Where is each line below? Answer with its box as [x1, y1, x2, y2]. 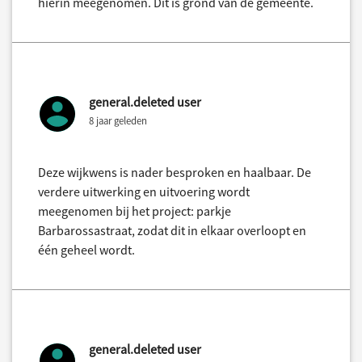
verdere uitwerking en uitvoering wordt [38, 183, 250, 200]
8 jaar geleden [89, 113, 147, 127]
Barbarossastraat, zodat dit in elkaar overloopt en [38, 221, 306, 238]
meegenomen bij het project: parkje [38, 202, 231, 219]
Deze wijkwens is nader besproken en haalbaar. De [38, 163, 311, 180]
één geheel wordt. [38, 241, 135, 258]
